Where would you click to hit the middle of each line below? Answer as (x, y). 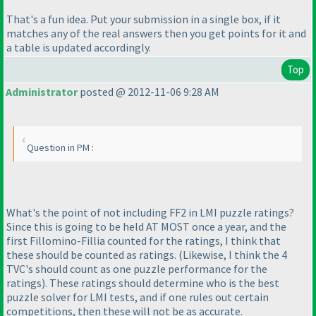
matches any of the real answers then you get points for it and (156, 34)
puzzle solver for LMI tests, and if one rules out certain (138, 297)
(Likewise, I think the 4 (233, 254)
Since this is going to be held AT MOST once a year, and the (146, 226)
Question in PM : (60, 148)
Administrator (42, 92)
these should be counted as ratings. (92, 254)
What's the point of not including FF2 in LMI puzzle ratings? (150, 212)
